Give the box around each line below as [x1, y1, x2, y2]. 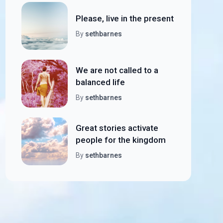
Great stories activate [75, 123, 158, 133]
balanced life [75, 77, 125, 87]
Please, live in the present [75, 13, 174, 23]
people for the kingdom [75, 135, 166, 145]
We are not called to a [75, 65, 158, 75]
